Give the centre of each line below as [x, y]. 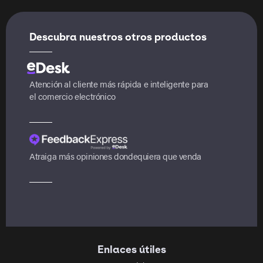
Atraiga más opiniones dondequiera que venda [115, 156]
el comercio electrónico [73, 96]
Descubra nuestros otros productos [118, 38]
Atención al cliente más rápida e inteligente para [119, 84]
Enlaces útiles [131, 249]
